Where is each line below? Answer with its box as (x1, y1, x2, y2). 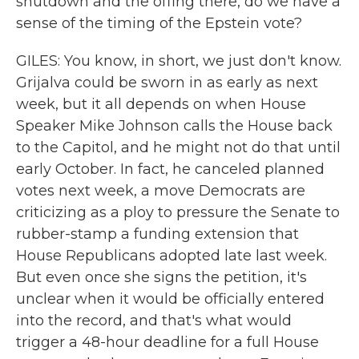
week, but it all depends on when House (16, 95, 306, 113)
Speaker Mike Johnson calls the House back (16, 117, 333, 135)
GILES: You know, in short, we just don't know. (16, 52, 341, 70)
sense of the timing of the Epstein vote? (16, 14, 302, 32)
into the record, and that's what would (16, 312, 292, 329)
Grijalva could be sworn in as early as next (16, 74, 318, 91)
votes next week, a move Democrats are (16, 182, 305, 200)
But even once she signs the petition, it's (16, 268, 307, 286)
